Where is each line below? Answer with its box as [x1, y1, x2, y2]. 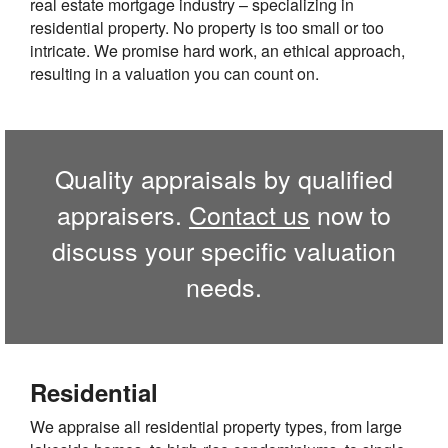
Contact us [189, 196, 310, 232]
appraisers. [57, 196, 189, 232]
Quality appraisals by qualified [55, 160, 393, 196]
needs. [186, 268, 262, 304]
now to [310, 196, 391, 232]
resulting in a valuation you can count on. [30, 62, 319, 85]
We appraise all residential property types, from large [30, 415, 402, 438]
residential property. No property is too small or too [30, 16, 384, 39]
